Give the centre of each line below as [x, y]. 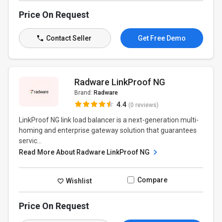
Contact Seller [68, 38]
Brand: [84, 93]
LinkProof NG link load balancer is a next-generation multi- [109, 120]
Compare [152, 180]
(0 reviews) [143, 105]
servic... [30, 141]
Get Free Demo [162, 38]
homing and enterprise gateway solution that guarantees [108, 130]
